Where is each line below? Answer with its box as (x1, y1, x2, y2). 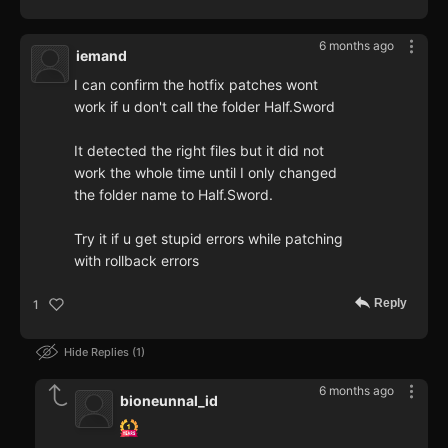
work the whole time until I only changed (74, 164, 337, 182)
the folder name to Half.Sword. (74, 186, 273, 204)
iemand (76, 47, 127, 65)
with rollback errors (74, 252, 199, 270)
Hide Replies (64, 345, 132, 360)
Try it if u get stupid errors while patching (74, 230, 343, 248)
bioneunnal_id (120, 392, 218, 410)
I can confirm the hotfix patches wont (74, 76, 318, 94)
